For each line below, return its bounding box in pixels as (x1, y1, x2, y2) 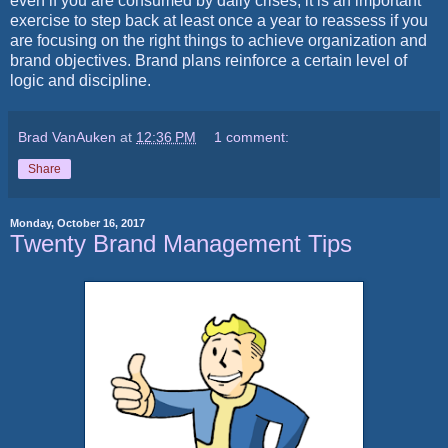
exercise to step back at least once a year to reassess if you (10, 11, 428, 29)
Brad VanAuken (18, 128, 116, 145)
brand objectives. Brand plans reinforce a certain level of (10, 51, 407, 69)
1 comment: (214, 128, 290, 145)
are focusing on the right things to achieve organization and (10, 31, 427, 49)
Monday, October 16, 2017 (10, 217, 145, 230)
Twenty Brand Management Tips (10, 229, 352, 257)
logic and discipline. (10, 71, 151, 89)
